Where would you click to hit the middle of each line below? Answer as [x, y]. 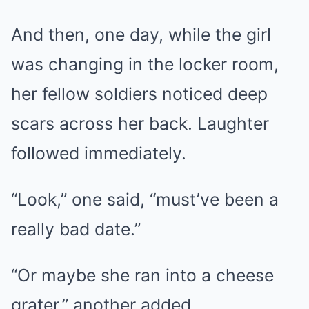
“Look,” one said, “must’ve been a [145, 199]
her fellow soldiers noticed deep [139, 93]
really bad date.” [76, 229]
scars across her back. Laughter [140, 123]
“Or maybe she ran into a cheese [142, 275]
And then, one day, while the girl [141, 34]
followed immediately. [99, 153]
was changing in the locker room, [145, 64]
